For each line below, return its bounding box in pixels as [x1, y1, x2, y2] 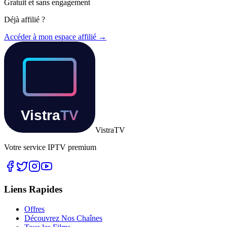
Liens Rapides [4, 184, 62, 195]
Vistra [95, 126, 114, 135]
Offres [24, 204, 45, 213]
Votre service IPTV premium [4, 143, 96, 152]
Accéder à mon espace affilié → [4, 32, 106, 42]
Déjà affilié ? [4, 15, 45, 24]
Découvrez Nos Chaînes [24, 213, 102, 222]
